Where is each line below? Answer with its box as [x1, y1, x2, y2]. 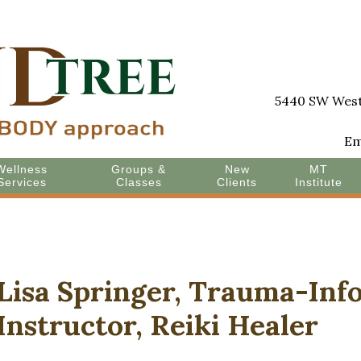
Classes [115, 176, 162, 189]
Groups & [111, 163, 167, 176]
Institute [295, 176, 343, 189]
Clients [217, 176, 258, 189]
